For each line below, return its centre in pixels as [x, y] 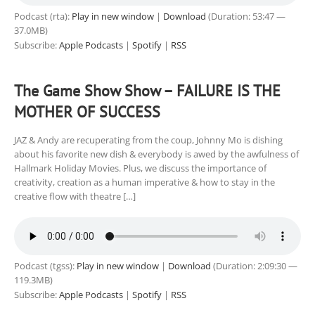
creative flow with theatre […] [75, 196]
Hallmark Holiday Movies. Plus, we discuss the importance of [140, 168]
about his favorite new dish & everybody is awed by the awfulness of [156, 154]
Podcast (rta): [43, 16]
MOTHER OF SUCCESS [87, 112]
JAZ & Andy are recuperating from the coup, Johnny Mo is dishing [148, 140]
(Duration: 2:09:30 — [254, 266]
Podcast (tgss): [45, 266]
